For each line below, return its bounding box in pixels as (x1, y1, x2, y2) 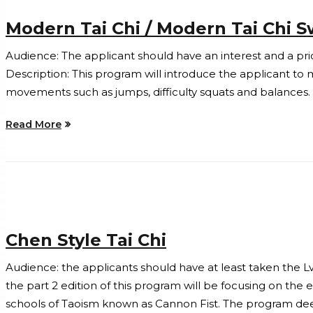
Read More (6, 117, 61, 131)
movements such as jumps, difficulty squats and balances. (6, 85, 310, 99)
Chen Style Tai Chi (6, 230, 166, 251)
